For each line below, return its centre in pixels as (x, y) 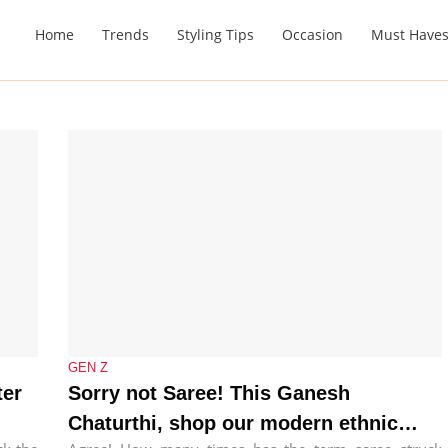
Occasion (312, 34)
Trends (125, 34)
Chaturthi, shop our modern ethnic (233, 422)
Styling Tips (215, 34)
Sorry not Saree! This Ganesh (209, 392)
